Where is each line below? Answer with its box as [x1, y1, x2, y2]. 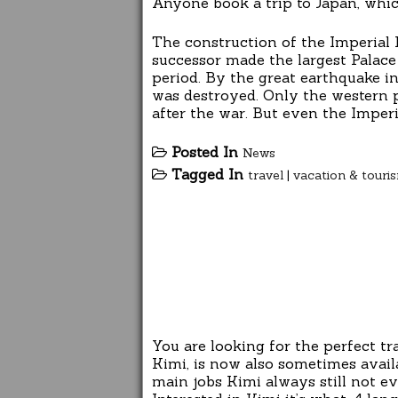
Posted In [171, 143, 243, 162]
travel [248, 167, 283, 184]
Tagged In [171, 165, 248, 184]
